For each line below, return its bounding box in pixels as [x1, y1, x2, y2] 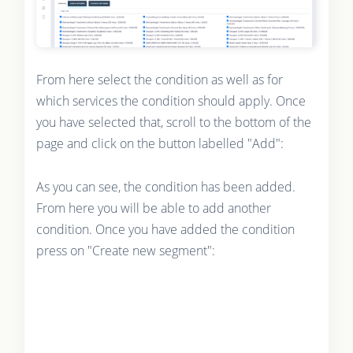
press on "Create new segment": [35, 242, 215, 260]
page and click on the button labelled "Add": [35, 135, 284, 153]
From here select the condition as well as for [35, 71, 283, 89]
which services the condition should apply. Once [35, 92, 306, 110]
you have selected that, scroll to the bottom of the [35, 113, 311, 132]
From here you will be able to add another [35, 199, 271, 217]
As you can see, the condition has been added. [35, 178, 295, 196]
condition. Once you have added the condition [35, 221, 295, 239]
